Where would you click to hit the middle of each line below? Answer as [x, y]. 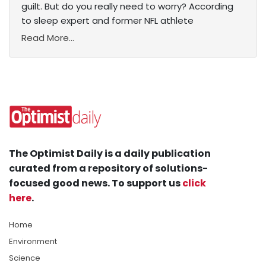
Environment [33, 242]
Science [25, 258]
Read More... [48, 38]
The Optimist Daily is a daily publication [110, 154]
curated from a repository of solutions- [108, 169]
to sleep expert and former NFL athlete [107, 21]
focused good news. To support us [96, 183]
